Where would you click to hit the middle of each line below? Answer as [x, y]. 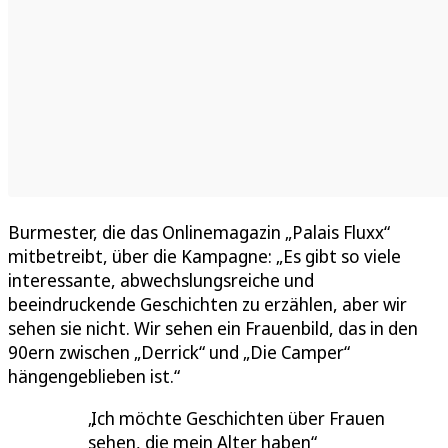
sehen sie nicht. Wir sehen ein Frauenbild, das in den [213, 328]
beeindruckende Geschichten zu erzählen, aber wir [207, 304]
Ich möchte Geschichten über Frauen [238, 418]
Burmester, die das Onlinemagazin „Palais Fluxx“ [199, 232]
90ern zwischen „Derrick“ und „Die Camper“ [179, 352]
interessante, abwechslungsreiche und [161, 280]
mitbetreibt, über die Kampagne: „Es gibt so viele [204, 256]
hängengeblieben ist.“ [94, 376]
